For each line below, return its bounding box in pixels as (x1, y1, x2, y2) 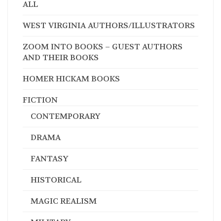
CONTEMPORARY (31, 110, 101, 121)
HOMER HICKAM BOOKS (23, 73, 120, 84)
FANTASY (31, 153, 69, 164)
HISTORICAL (31, 174, 81, 185)
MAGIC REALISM (31, 195, 97, 206)
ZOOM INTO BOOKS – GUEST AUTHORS (23, 41, 183, 52)
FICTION (23, 94, 58, 105)
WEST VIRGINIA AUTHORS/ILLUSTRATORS (23, 20, 195, 31)
